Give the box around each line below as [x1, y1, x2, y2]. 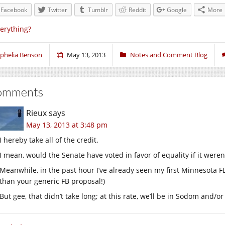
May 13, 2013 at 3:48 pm [26, 120, 107, 130]
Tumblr [88, 6, 108, 14]
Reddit [129, 6, 146, 14]
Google [167, 6, 187, 14]
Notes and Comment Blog [130, 50, 207, 59]
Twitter [48, 6, 67, 14]
